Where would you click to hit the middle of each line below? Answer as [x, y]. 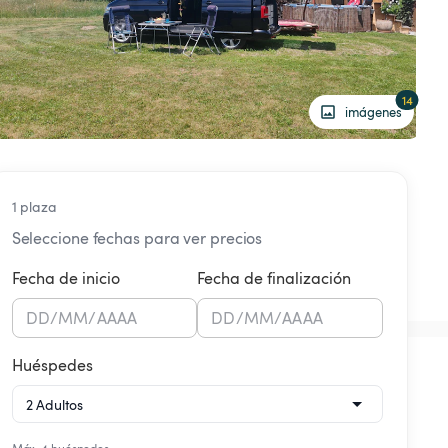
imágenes [373, 111]
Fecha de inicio [65, 278]
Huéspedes [52, 365]
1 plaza [34, 207]
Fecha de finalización [274, 278]
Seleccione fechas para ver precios [137, 238]
